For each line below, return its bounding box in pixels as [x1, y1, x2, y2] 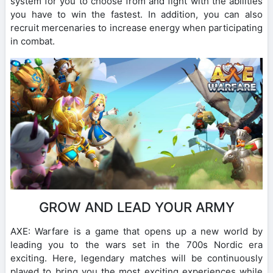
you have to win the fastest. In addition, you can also [10, 8, 263, 20]
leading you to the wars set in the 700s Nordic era [10, 239, 263, 251]
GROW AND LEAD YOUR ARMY [38, 199, 235, 216]
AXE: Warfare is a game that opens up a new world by [10, 225, 263, 238]
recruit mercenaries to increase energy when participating [10, 21, 263, 34]
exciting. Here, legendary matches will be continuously [10, 252, 263, 264]
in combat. [10, 35, 55, 47]
